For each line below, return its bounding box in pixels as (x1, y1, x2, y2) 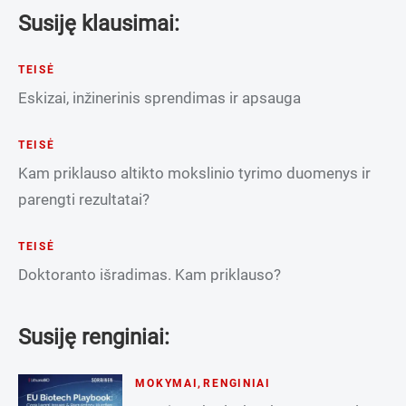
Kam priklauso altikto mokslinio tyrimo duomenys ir (18, 163, 371, 182)
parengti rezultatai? (18, 189, 150, 208)
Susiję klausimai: (18, 10, 179, 36)
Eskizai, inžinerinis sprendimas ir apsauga (18, 88, 301, 107)
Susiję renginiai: (18, 324, 169, 350)
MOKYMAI (135, 376, 198, 390)
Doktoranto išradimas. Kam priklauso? (18, 265, 281, 284)
